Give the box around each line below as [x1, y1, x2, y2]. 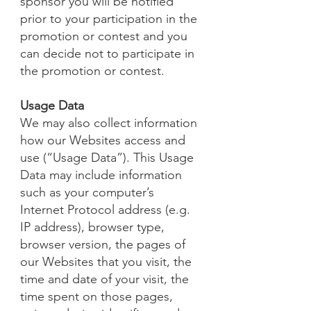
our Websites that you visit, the [20, 254, 192, 269]
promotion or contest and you [20, 28, 187, 44]
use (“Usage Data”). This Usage [20, 150, 194, 165]
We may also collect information [20, 115, 197, 131]
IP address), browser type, [20, 219, 165, 235]
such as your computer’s [20, 185, 154, 200]
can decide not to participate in [20, 46, 194, 61]
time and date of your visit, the [20, 271, 189, 287]
